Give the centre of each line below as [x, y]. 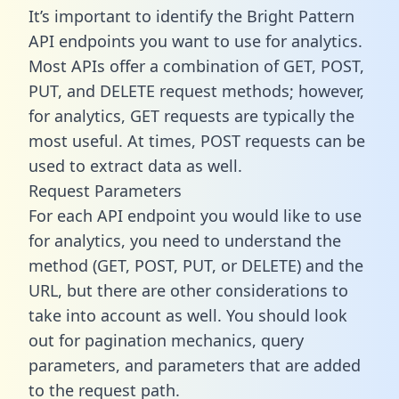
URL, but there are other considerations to [188, 290]
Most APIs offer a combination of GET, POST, [196, 65]
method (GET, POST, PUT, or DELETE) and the [196, 265]
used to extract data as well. [135, 165]
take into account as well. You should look [188, 315]
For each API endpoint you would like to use [195, 215]
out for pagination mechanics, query [166, 340]
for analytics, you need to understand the [185, 240]
